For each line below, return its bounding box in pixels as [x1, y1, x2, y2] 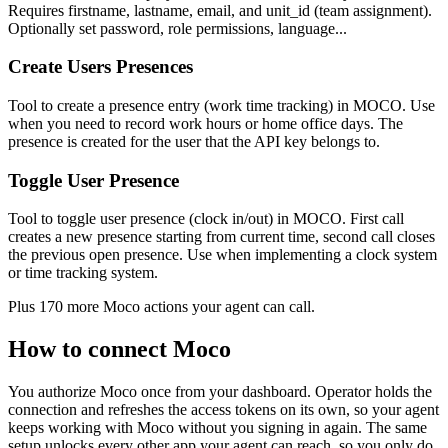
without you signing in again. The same [174, 419, 427, 437]
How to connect [8, 336, 173, 363]
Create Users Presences [8, 56, 193, 78]
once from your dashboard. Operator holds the [137, 383, 432, 401]
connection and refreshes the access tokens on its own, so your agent [8, 401, 439, 419]
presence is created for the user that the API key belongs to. [8, 133, 380, 150]
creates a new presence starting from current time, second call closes [8, 228, 435, 246]
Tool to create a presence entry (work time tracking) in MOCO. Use [8, 97, 435, 114]
